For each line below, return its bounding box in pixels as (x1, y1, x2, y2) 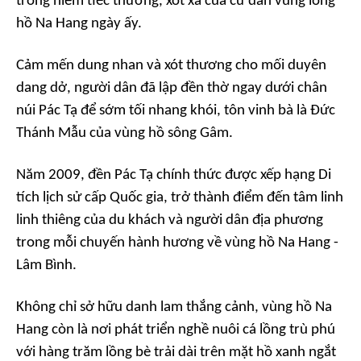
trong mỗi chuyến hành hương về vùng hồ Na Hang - (16, 235, 338, 251)
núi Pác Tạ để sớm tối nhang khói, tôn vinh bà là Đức (16, 103, 335, 119)
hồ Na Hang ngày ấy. (16, 16, 142, 32)
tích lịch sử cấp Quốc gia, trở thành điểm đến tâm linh (16, 190, 343, 206)
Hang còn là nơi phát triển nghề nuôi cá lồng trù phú (16, 322, 335, 338)
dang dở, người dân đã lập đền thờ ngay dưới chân (16, 81, 327, 97)
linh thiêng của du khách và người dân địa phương (16, 213, 323, 229)
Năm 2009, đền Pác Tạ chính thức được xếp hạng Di (16, 168, 331, 184)
